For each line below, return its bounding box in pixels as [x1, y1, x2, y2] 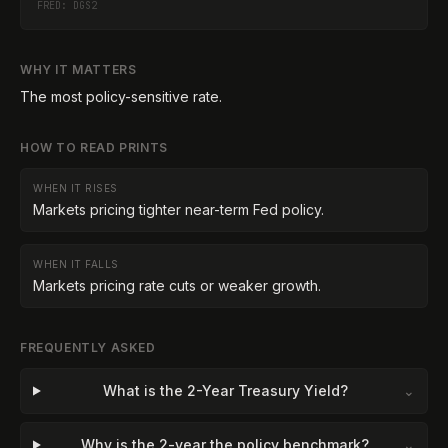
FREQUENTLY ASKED [20, 340, 156, 355]
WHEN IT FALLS [33, 258, 119, 270]
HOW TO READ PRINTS [20, 140, 168, 155]
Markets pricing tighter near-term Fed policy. [33, 201, 324, 218]
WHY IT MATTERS [20, 62, 137, 77]
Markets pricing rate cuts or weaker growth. [33, 277, 321, 294]
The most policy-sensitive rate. [20, 88, 222, 105]
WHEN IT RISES [33, 182, 118, 194]
